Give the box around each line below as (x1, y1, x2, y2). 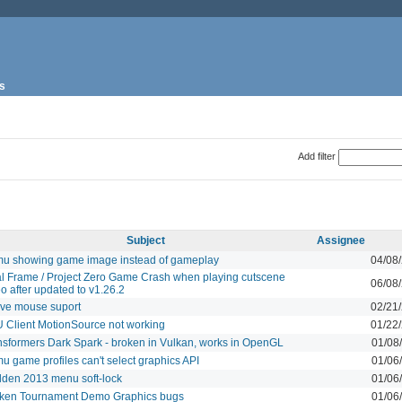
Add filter (297, 150, 336, 162)
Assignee (317, 233, 365, 247)
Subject (127, 233, 165, 247)
